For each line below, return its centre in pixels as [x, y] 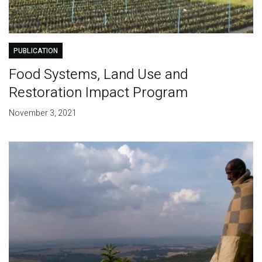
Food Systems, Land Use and [98, 74]
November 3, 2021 [42, 113]
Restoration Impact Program [98, 92]
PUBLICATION [35, 51]
